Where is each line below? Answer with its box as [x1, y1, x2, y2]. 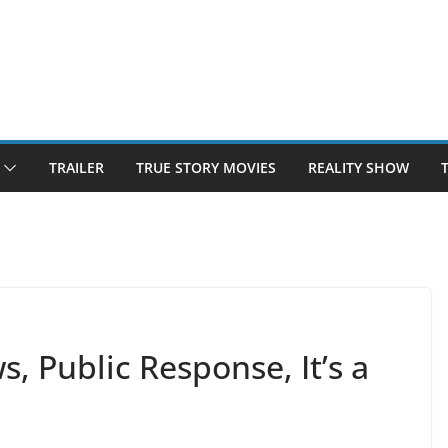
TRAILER [49, 158, 104, 177]
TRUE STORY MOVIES [136, 158, 276, 177]
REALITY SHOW [308, 158, 409, 177]
